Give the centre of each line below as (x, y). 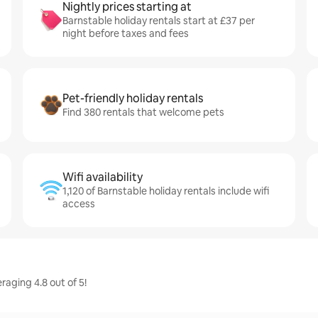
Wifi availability (103, 177)
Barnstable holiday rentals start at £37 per (159, 21)
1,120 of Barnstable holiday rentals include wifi (166, 191)
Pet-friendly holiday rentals (133, 98)
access (79, 204)
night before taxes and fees (126, 33)
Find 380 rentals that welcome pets (143, 112)
